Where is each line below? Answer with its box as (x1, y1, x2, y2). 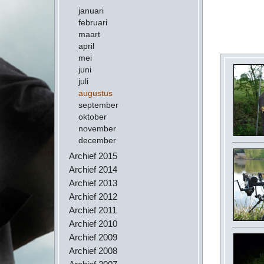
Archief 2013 (69, 178, 117, 188)
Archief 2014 (69, 164, 117, 174)
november (78, 124, 116, 133)
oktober (78, 112, 107, 121)
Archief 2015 (69, 151, 117, 161)
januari (78, 6, 104, 15)
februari (78, 18, 107, 27)
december (78, 136, 116, 145)
